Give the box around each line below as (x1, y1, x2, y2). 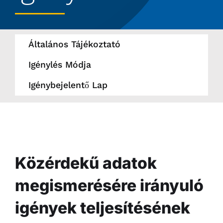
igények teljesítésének (14, 198, 190, 218)
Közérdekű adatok (14, 153, 157, 173)
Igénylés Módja (28, 59, 91, 71)
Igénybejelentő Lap (28, 80, 108, 91)
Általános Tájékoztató (28, 39, 120, 50)
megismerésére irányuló (14, 176, 204, 196)
